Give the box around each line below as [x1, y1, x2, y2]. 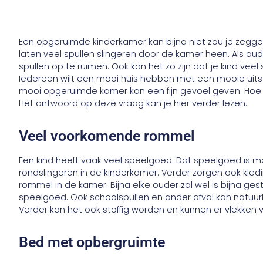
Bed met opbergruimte [19, 233, 166, 251]
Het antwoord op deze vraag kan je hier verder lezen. [19, 97, 248, 109]
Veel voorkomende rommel [19, 127, 195, 144]
